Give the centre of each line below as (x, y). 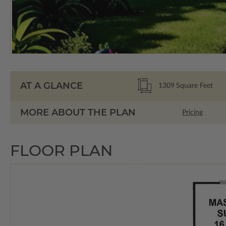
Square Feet (194, 86)
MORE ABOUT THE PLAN (78, 112)
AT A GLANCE (51, 86)
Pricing (193, 113)
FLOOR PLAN (61, 150)
